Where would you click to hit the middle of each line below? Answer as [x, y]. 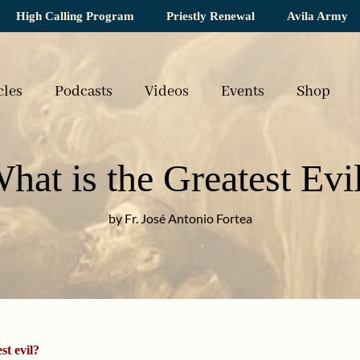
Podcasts [83, 92]
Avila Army [317, 16]
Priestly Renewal [211, 16]
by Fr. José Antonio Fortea [180, 218]
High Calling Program [75, 16]
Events [242, 92]
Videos [166, 92]
